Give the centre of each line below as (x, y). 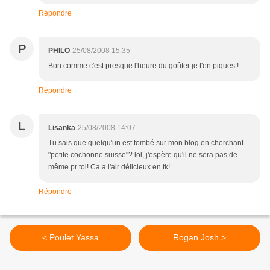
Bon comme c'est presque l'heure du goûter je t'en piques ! (143, 66)
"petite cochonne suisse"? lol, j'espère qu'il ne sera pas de (143, 155)
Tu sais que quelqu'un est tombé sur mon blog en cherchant (146, 143)
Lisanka (62, 128)
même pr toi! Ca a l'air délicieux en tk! (109, 167)
